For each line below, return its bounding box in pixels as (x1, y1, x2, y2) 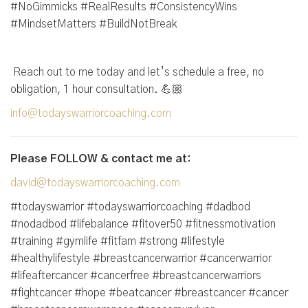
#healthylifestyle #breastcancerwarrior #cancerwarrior (10, 253, 272, 264)
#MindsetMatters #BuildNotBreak (10, 19, 177, 30)
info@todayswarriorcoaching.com (10, 108, 171, 119)
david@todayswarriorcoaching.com (10, 177, 180, 188)
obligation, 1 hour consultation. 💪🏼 (10, 84, 183, 95)
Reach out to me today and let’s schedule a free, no (10, 67, 264, 78)
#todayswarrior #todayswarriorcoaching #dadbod (10, 201, 250, 212)
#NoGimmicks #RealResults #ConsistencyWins (10, 1, 237, 12)
